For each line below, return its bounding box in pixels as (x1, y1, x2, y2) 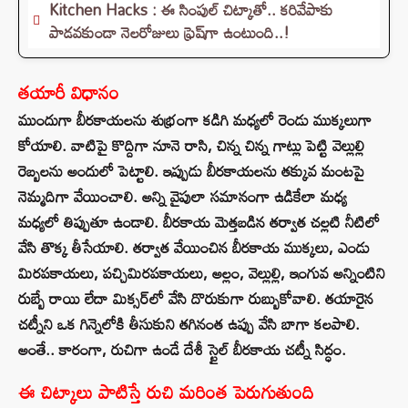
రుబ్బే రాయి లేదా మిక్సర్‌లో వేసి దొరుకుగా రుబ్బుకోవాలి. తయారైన (18, 283, 373, 314)
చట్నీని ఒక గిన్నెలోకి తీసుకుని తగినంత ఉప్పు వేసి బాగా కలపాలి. (18, 309, 360, 340)
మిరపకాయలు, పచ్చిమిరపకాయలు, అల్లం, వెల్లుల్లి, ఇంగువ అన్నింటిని (18, 258, 385, 289)
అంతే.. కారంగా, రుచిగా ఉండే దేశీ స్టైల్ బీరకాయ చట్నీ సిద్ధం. (18, 334, 346, 365)
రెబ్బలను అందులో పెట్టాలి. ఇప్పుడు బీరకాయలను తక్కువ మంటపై (18, 156, 364, 187)
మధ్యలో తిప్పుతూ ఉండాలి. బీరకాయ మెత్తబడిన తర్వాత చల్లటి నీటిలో (18, 207, 380, 238)
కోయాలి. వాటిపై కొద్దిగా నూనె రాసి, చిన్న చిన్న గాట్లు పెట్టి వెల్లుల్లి (18, 130, 364, 161)
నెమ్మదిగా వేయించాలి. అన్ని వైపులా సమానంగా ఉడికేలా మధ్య (18, 181, 347, 212)
